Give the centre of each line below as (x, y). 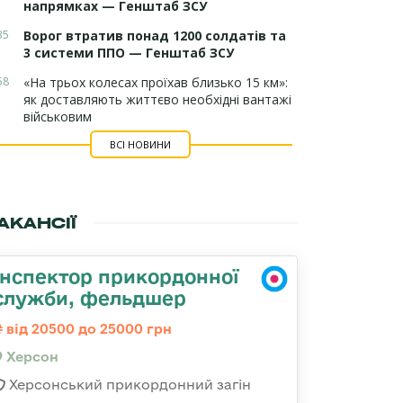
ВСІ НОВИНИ (140, 144)
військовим (58, 116)
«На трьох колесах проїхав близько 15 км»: (156, 82)
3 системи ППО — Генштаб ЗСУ (129, 53)
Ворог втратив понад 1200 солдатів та (155, 36)
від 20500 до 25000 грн (87, 329)
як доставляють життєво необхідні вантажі (157, 99)
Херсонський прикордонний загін (128, 385)
